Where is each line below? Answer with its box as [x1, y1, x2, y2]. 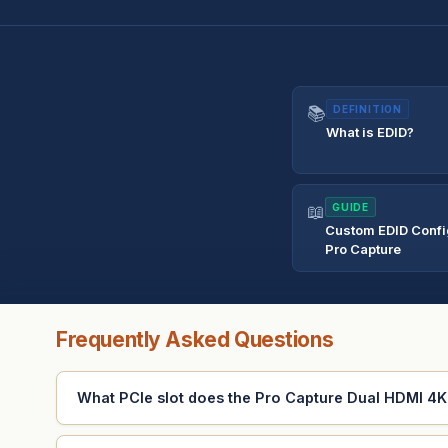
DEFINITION [333, 102, 403, 115]
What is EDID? [326, 123, 415, 140]
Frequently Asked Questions [56, 326, 334, 352]
